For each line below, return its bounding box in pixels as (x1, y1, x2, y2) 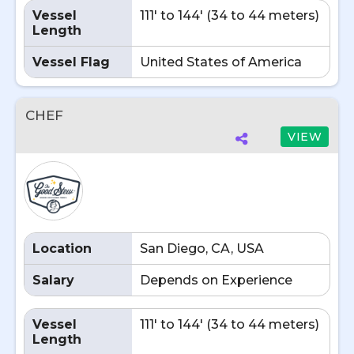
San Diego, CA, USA (140, 241, 264, 256)
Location (32, 241, 92, 256)
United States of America (140, 55, 302, 70)
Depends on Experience (140, 273, 292, 288)
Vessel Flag (32, 55, 110, 70)
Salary (32, 273, 74, 288)
